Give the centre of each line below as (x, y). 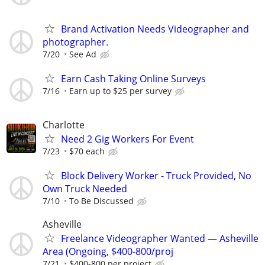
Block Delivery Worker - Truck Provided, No (156, 175)
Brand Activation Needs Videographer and (155, 29)
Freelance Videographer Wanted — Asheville (160, 238)
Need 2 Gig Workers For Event (127, 139)
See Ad (83, 54)
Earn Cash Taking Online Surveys (133, 79)
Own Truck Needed (85, 188)
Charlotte (64, 125)
